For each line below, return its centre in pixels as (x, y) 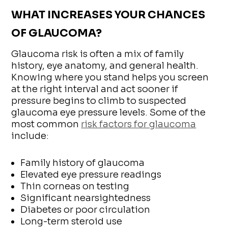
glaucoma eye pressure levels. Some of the (109, 113)
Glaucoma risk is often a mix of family (98, 54)
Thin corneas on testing (75, 187)
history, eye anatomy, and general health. (105, 66)
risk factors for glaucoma (139, 124)
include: (30, 136)
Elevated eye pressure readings (91, 175)
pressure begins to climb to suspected (99, 101)
